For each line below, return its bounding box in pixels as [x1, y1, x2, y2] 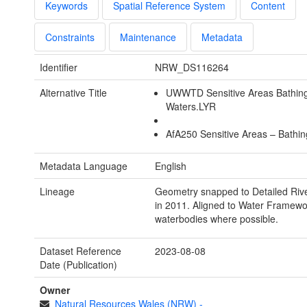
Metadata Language [40, 159, 127, 173]
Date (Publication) [40, 258, 117, 272]
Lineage [40, 184, 75, 199]
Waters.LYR [166, 99, 217, 114]
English [154, 159, 186, 173]
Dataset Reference [40, 244, 121, 258]
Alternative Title [40, 86, 107, 100]
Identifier [40, 60, 77, 75]
